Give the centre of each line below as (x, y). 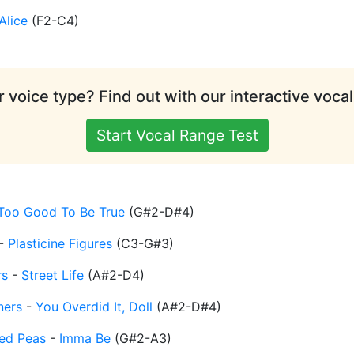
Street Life (53, 275)
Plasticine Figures (60, 244)
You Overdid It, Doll (94, 307)
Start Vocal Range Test (177, 136)
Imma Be (85, 339)
